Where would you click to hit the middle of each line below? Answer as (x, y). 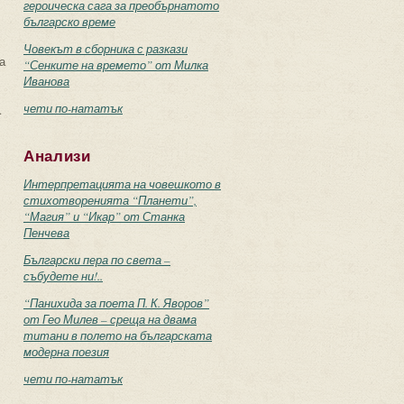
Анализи (57, 156)
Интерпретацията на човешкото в (122, 184)
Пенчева (46, 233)
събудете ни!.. (63, 276)
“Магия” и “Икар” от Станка (104, 216)
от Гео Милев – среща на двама (110, 319)
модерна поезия (66, 352)
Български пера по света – (97, 260)
